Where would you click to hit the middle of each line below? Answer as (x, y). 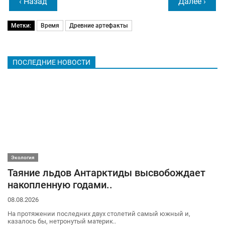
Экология (23, 157)
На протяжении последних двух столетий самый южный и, (99, 213)
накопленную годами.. (60, 185)
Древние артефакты (99, 26)
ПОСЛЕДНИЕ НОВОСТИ (51, 63)
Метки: (21, 26)
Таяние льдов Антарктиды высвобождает (106, 173)
